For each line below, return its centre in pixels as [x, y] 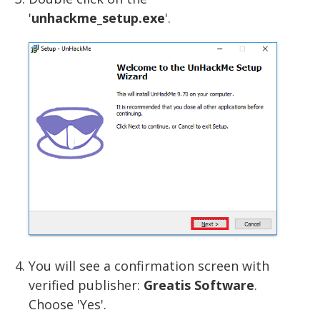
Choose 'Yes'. [67, 305]
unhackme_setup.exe [98, 18]
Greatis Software [199, 285]
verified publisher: [86, 285]
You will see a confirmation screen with [149, 266]
